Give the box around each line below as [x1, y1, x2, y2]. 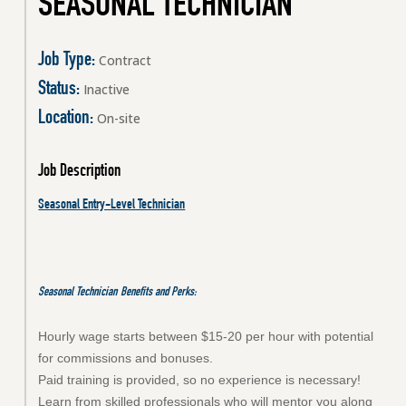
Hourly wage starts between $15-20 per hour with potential [38, 329, 374, 344]
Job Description [38, 163, 121, 182]
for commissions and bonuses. [38, 351, 214, 366]
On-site [93, 110, 141, 128]
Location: [38, 109, 94, 130]
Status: [38, 80, 81, 101]
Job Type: [38, 51, 96, 72]
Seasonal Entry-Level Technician [38, 198, 186, 214]
